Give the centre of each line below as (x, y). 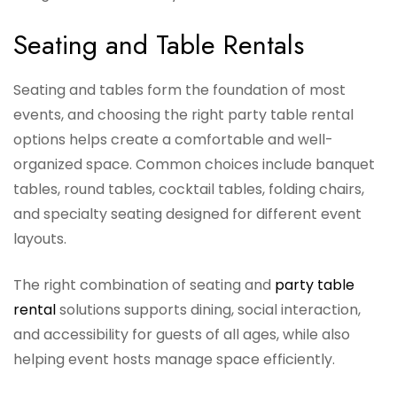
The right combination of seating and (144, 285)
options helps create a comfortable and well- (173, 140)
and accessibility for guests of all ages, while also (182, 335)
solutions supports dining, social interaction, (208, 310)
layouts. (40, 239)
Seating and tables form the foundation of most (179, 90)
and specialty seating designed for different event (187, 214)
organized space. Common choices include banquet (194, 165)
